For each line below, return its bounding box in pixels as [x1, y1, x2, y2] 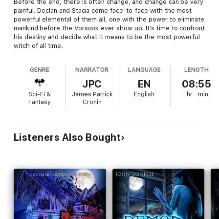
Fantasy [28, 98, 51, 106]
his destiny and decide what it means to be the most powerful [14, 33, 200, 41]
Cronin [82, 98, 102, 106]
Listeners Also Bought [14, 131, 121, 143]
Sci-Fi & [28, 90, 51, 98]
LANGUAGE [128, 66, 161, 73]
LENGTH [184, 66, 209, 73]
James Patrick [71, 90, 112, 98]
